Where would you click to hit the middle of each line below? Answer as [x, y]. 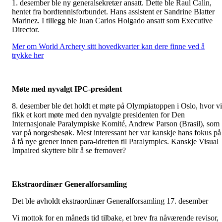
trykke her [28, 55]
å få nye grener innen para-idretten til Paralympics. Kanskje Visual [115, 142]
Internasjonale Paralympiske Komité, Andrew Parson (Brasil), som [116, 124]
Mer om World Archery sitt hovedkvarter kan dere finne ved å [108, 47]
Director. [26, 30]
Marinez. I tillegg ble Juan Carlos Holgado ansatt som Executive [112, 21]
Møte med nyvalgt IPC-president [67, 89]
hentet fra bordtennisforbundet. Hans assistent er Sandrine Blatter [113, 12]
